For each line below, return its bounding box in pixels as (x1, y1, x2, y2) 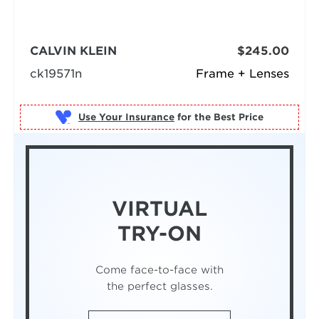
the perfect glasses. (106, 280, 213, 293)
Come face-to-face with (95, 263, 224, 276)
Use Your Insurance (78, 111, 174, 122)
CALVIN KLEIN (29, 44, 117, 58)
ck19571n (29, 67, 82, 81)
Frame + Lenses (196, 67, 290, 81)
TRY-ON (117, 221, 202, 246)
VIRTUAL (112, 196, 207, 221)
